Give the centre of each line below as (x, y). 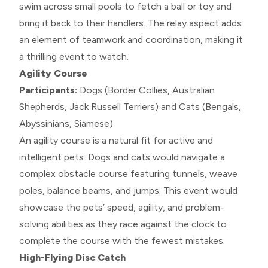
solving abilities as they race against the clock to (123, 224)
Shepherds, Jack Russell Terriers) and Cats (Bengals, (130, 106)
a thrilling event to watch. (74, 56)
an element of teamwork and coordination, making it (131, 39)
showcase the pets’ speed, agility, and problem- (122, 207)
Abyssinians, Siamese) (66, 123)
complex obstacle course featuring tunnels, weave (128, 173)
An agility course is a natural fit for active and (116, 140)
